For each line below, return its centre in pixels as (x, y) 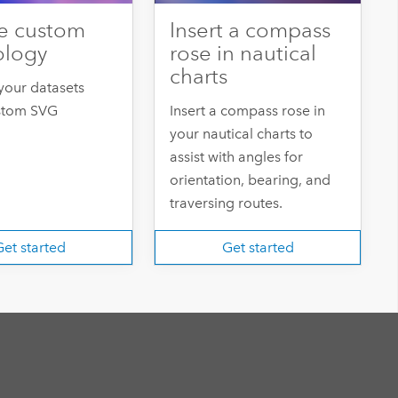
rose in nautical (243, 54)
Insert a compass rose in (248, 111)
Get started (258, 247)
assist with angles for (237, 157)
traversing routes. (227, 203)
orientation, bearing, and (251, 180)
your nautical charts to (242, 134)
